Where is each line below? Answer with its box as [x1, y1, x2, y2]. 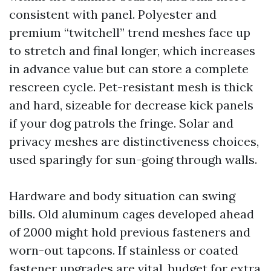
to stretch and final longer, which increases [9, 43, 255, 58]
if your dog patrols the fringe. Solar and [9, 116, 233, 131]
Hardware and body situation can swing [9, 188, 235, 203]
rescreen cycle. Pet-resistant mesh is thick [9, 79, 253, 94]
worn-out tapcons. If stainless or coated [9, 243, 238, 258]
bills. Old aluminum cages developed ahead [9, 206, 254, 221]
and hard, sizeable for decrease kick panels [9, 97, 253, 113]
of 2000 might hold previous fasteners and [9, 224, 250, 240]
